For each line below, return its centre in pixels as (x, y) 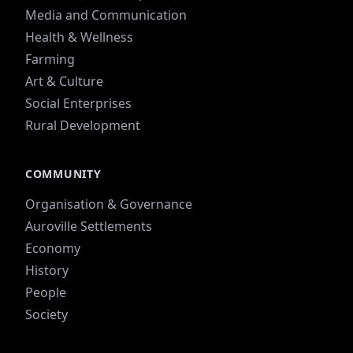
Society (46, 315)
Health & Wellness (79, 37)
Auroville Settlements (89, 227)
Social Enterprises (78, 104)
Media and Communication (106, 15)
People (46, 293)
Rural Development (83, 126)
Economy (53, 249)
